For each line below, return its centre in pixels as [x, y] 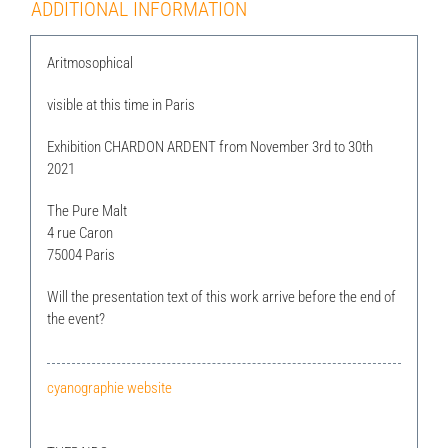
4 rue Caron [79, 232]
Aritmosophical [89, 62]
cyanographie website [109, 387]
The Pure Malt [86, 210]
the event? [75, 318]
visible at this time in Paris [120, 104]
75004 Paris [80, 254]
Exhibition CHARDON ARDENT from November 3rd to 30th [209, 146]
